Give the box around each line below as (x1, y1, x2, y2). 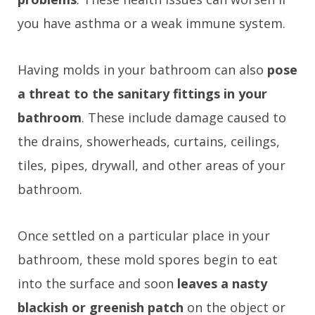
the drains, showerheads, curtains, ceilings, (18, 133, 280, 150)
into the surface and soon (18, 275, 177, 292)
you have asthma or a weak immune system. (18, 15, 285, 32)
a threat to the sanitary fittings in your (18, 85, 267, 103)
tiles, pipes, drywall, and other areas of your (18, 157, 285, 174)
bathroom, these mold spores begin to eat (18, 251, 278, 269)
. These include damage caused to (82, 109, 286, 127)
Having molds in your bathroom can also (18, 61, 267, 79)
